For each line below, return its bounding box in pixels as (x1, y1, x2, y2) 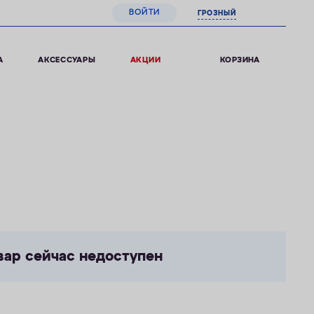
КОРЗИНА (220, 56, 260, 64)
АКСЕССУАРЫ (38, 56, 96, 64)
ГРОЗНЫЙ (197, 10, 237, 17)
